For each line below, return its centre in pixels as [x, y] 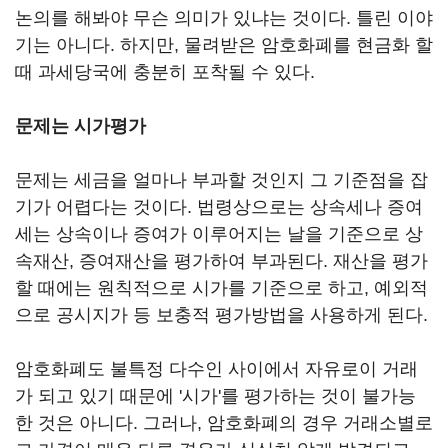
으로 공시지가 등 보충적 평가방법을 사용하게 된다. [224, 315]
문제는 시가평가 [80, 126]
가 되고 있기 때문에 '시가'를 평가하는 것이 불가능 [215, 396]
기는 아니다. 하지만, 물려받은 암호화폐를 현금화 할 [224, 45]
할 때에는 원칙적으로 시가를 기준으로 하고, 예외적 [221, 288]
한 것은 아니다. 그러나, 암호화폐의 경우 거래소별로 [224, 423]
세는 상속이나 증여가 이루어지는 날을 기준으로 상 [219, 234]
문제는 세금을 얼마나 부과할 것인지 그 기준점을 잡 [221, 180]
